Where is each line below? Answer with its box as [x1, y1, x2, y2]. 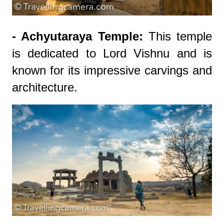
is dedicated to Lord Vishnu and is [12, 46, 212, 60]
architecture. [12, 80, 77, 94]
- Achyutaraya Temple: [12, 29, 143, 43]
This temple [142, 29, 212, 43]
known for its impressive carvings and [12, 63, 212, 77]
